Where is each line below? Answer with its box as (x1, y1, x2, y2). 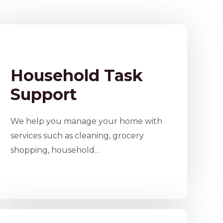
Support (10, 85, 77, 104)
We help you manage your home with (10, 116, 162, 126)
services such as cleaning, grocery (10, 131, 144, 140)
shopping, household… (10, 145, 100, 155)
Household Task (10, 66, 143, 85)
